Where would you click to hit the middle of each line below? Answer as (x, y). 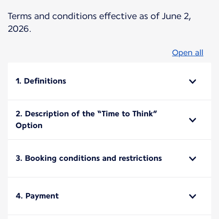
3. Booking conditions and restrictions (89, 158)
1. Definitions (41, 81)
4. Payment (37, 196)
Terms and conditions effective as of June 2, (99, 16)
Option (29, 125)
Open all (188, 52)
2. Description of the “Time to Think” (87, 113)
